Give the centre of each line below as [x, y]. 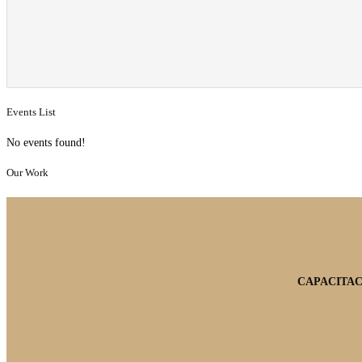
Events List [31, 112]
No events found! [46, 142]
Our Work [27, 173]
